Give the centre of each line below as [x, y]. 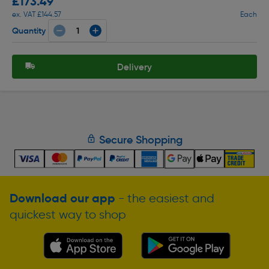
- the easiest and [165, 198]
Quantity [29, 30]
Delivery [134, 67]
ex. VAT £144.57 [37, 14]
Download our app [62, 198]
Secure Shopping [139, 140]
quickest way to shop [68, 214]
